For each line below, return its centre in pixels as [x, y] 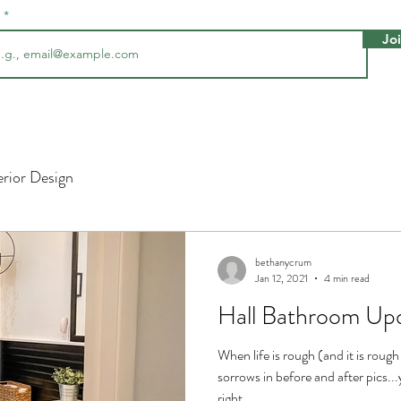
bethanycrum [283, 262]
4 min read [347, 278]
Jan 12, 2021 [282, 278]
